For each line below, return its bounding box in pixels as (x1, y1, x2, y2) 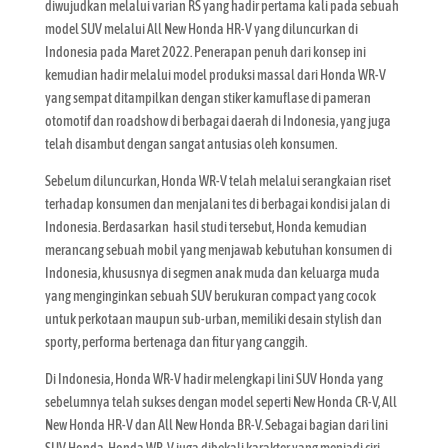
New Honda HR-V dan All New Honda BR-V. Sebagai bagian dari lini (44, 416, 388, 433)
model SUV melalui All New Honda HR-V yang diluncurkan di (44, 20, 358, 37)
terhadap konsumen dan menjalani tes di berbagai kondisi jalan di (44, 195, 390, 212)
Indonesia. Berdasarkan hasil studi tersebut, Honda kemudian (44, 218, 367, 235)
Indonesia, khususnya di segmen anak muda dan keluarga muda (44, 264, 380, 281)
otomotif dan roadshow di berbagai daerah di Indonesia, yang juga (44, 112, 391, 129)
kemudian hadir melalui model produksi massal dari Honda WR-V (44, 66, 386, 83)
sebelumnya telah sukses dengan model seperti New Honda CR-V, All (44, 393, 397, 410)
